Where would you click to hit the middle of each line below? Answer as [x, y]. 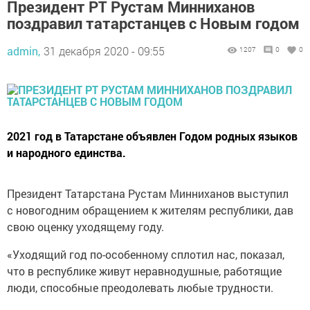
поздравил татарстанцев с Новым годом [153, 24]
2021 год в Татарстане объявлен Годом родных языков [152, 136]
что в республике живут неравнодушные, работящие [144, 271]
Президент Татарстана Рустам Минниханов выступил [148, 194]
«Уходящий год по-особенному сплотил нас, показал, [146, 255]
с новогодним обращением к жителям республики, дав [150, 210]
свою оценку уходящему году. [85, 227]
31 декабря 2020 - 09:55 [104, 51]
